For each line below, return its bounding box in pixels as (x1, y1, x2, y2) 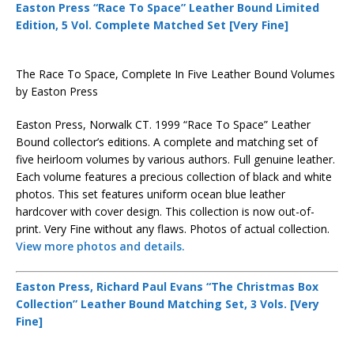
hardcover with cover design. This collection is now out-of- (16, 204, 314, 219)
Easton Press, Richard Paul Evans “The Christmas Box (16, 279, 318, 294)
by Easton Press (16, 84, 98, 99)
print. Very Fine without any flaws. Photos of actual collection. (16, 221, 330, 236)
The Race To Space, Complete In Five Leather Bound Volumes (16, 66, 335, 81)
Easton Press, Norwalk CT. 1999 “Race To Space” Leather (16, 117, 311, 132)
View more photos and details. (16, 239, 185, 254)
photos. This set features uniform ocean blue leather (16, 186, 285, 201)
